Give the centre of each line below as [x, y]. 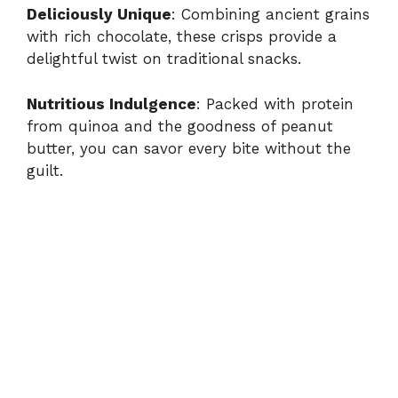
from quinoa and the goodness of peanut [180, 126]
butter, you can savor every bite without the [189, 148]
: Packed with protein [275, 103]
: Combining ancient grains [271, 15]
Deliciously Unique [99, 15]
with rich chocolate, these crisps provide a [182, 37]
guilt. [45, 170]
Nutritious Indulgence [111, 103]
